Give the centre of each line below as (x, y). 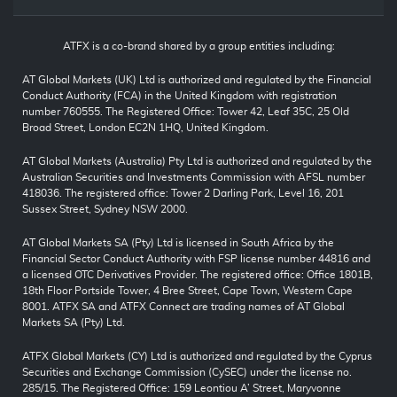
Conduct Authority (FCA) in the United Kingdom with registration (179, 96)
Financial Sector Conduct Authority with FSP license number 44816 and (196, 259)
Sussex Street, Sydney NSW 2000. (105, 210)
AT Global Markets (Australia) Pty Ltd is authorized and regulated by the (197, 162)
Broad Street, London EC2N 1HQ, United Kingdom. (145, 128)
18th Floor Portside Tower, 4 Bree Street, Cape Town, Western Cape (187, 291)
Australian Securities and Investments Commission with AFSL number (194, 178)
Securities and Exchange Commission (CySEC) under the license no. (187, 373)
